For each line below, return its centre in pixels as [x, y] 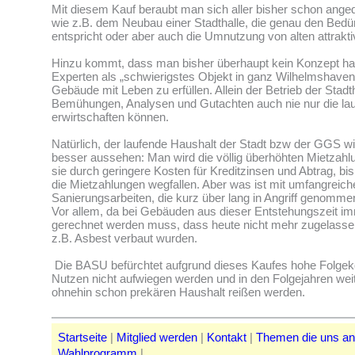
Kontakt [227, 338]
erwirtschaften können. [110, 117]
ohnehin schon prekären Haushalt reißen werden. [178, 292]
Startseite [82, 338]
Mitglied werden [157, 338]
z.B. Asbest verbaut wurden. [124, 239]
